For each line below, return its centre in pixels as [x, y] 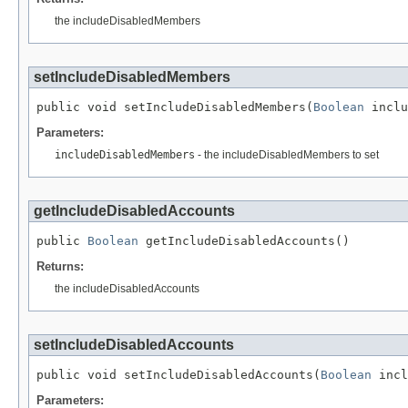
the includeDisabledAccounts [127, 288]
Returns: [60, 266]
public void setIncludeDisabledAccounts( [178, 374]
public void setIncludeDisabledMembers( [175, 107]
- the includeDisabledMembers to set [287, 154]
